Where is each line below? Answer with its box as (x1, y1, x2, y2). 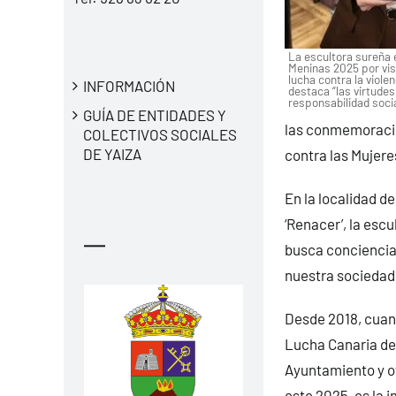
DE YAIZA (82, 144, 141, 163)
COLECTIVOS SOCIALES (82, 125, 237, 143)
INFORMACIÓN (82, 76, 175, 95)
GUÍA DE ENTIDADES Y (82, 105, 226, 124)
